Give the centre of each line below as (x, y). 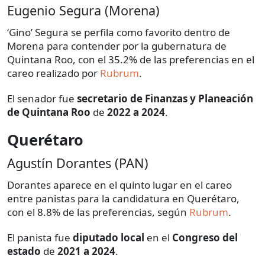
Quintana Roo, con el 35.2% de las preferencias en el (131, 60)
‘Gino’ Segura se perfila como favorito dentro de (119, 33)
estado (24, 251)
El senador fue (42, 99)
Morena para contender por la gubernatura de (117, 46)
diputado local (109, 238)
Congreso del (205, 238)
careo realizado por (54, 73)
